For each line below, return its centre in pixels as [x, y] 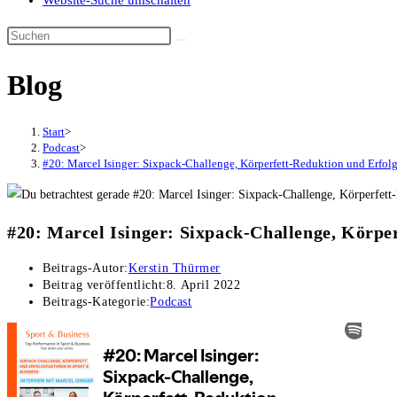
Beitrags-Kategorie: [97, 302]
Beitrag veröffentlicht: [105, 285]
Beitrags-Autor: [86, 269]
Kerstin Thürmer [175, 269]
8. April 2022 [203, 285]
